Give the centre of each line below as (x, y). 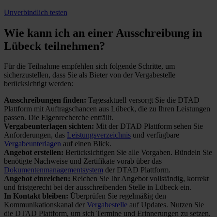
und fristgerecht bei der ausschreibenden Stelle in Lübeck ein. (98, 187)
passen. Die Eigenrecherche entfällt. (59, 118)
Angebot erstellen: (34, 153)
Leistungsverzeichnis (99, 135)
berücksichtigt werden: (39, 84)
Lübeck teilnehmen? (54, 46)
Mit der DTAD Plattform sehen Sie (148, 126)
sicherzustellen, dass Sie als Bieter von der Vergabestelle (90, 75)
